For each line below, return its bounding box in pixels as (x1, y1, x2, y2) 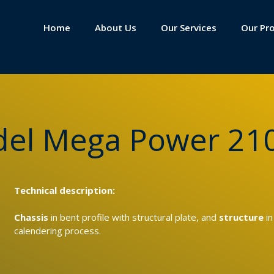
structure (218, 211, 264, 224)
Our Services (161, 21, 217, 34)
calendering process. (13, 224, 101, 237)
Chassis (13, 211, 48, 224)
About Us (95, 21, 137, 34)
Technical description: (13, 184, 115, 197)
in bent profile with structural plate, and (48, 211, 219, 224)
